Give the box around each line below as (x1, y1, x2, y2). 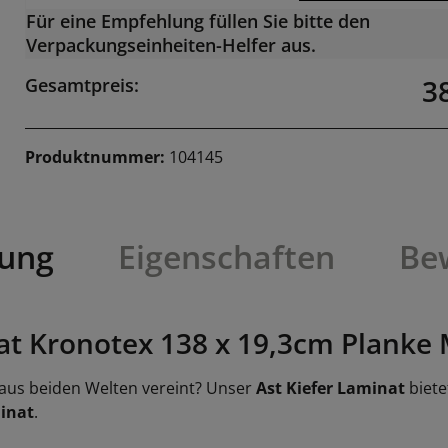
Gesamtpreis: (25, 73, 140, 97)
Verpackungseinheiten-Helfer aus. (26, 33, 317, 57)
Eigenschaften (117, 235, 335, 278)
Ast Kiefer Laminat (256, 377, 405, 399)
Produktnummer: (25, 146, 170, 168)
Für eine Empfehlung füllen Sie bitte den (26, 9, 371, 33)
